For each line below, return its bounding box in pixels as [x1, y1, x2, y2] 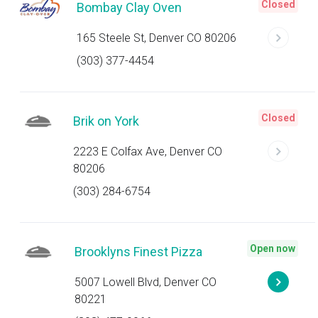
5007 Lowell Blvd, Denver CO [74, 275, 216, 289]
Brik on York [73, 114, 140, 128]
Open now [250, 243, 295, 254]
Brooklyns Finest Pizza [74, 244, 202, 259]
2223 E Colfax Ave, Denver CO [73, 145, 223, 158]
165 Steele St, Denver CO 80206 [77, 31, 236, 45]
